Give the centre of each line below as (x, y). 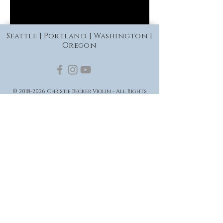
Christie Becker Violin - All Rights (96, 91)
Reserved (80, 99)
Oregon (79, 46)
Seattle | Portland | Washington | (79, 36)
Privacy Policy (80, 111)
